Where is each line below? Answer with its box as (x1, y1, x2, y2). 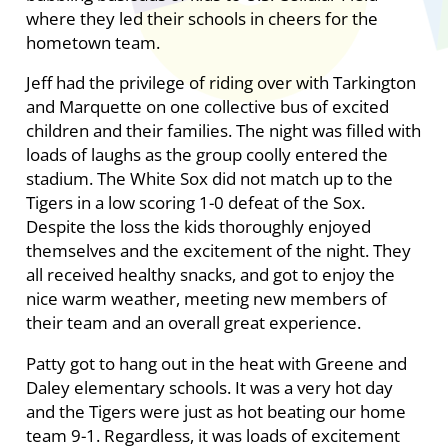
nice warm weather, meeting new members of (25, 287, 387, 311)
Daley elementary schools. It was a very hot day (25, 375, 393, 399)
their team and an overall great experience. (25, 311, 361, 335)
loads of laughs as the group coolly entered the (25, 143, 388, 167)
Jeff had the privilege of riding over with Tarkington (25, 71, 416, 95)
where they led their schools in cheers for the (25, 6, 378, 30)
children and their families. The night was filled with (25, 119, 421, 143)
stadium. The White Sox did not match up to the (25, 167, 393, 191)
